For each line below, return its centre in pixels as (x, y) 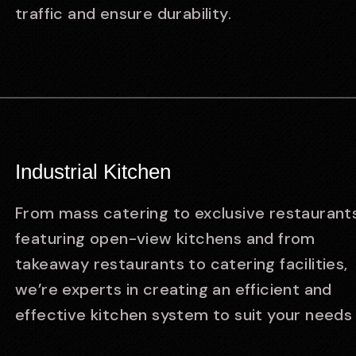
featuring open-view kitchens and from (165, 238)
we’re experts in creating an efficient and (174, 289)
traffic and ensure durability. (123, 14)
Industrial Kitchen (93, 172)
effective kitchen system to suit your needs (184, 315)
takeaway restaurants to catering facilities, (182, 264)
